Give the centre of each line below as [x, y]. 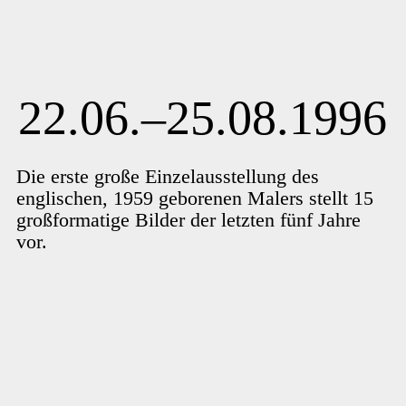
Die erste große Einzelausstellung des [167, 176]
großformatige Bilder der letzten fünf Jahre [188, 219]
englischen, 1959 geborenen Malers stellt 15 [194, 198]
